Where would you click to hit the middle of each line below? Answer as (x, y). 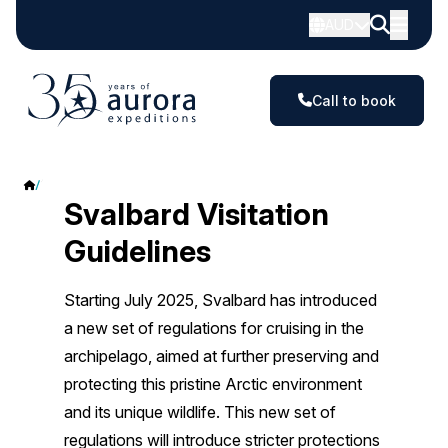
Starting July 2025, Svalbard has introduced (220, 300)
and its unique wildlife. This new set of (200, 412)
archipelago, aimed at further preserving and (221, 356)
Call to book (354, 100)
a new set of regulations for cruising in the (214, 328)
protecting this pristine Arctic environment (213, 384)
